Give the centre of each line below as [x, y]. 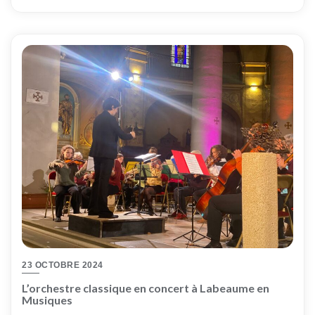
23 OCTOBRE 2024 [63, 265]
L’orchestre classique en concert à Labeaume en [146, 288]
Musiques [47, 300]
